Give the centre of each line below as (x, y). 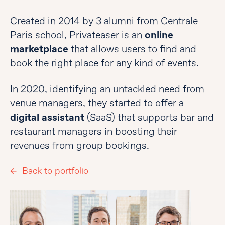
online (159, 35)
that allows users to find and (132, 49)
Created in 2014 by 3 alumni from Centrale (104, 21)
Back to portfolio (55, 171)
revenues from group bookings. (80, 145)
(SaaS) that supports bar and (149, 117)
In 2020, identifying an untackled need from (107, 89)
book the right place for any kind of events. (104, 63)
